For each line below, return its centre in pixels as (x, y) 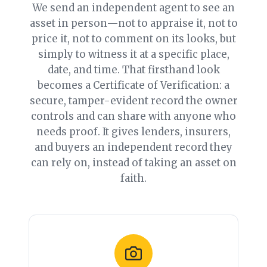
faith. (133, 178)
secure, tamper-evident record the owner (133, 100)
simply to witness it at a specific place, (133, 54)
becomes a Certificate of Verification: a (133, 85)
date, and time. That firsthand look (133, 69)
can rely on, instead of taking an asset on (133, 162)
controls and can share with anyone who (133, 116)
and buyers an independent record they (133, 147)
